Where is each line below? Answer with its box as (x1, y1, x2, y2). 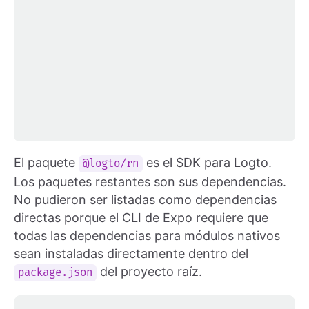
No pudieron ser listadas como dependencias (14, 192, 277, 207)
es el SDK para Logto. (143, 154, 272, 170)
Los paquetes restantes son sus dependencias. (14, 174, 286, 189)
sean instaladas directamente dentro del (14, 246, 248, 261)
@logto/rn (83, 157, 139, 170)
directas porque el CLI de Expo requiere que (14, 210, 268, 225)
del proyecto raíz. (97, 263, 203, 279)
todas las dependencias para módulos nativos (14, 228, 280, 243)
